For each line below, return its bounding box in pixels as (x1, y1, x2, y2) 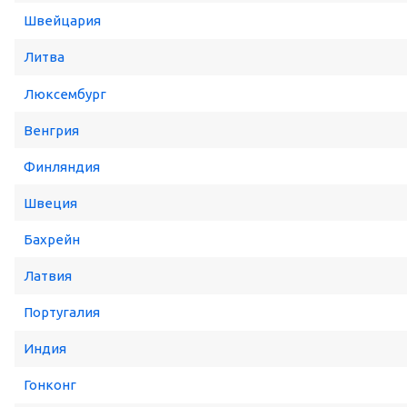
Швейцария (24, 13, 101, 29)
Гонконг (24, 377, 76, 393)
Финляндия (24, 158, 100, 174)
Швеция (24, 194, 77, 211)
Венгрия (24, 122, 79, 138)
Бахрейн (24, 231, 80, 247)
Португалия (24, 304, 100, 321)
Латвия (24, 268, 72, 284)
